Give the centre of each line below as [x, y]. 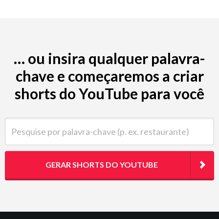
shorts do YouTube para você [109, 94]
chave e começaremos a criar [109, 76]
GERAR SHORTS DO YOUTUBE [101, 165]
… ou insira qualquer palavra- [109, 58]
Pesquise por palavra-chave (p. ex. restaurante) [82, 123]
